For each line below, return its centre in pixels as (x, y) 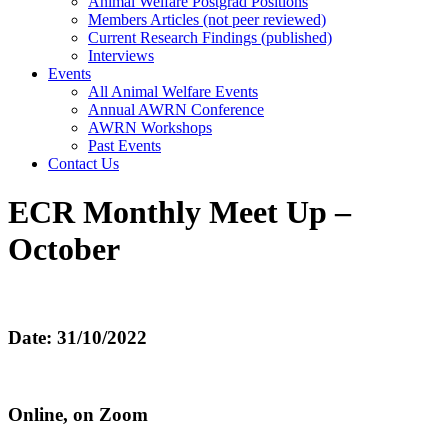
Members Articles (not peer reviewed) (207, 19)
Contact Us (83, 163)
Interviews (121, 55)
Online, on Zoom (78, 415)
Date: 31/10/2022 (77, 337)
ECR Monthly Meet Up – (179, 212)
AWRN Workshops (150, 127)
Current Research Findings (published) (210, 37)
